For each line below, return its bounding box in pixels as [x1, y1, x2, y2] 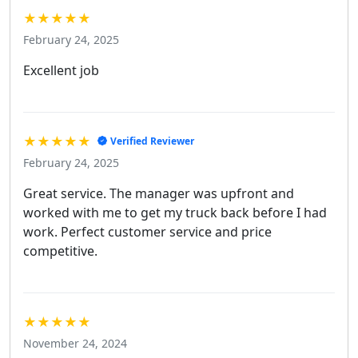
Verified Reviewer [110, 133, 194, 148]
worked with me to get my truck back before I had [23, 203, 327, 221]
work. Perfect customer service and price [23, 222, 272, 241]
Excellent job [23, 61, 99, 79]
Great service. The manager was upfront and [23, 184, 294, 202]
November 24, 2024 [23, 335, 127, 351]
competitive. [23, 241, 97, 260]
